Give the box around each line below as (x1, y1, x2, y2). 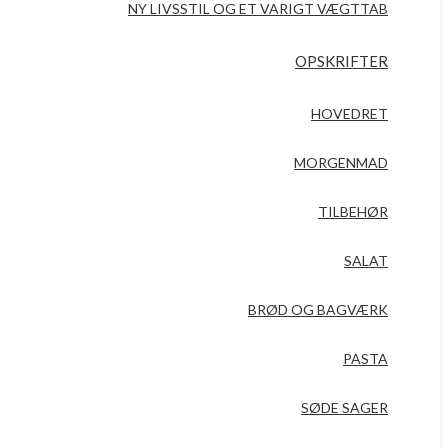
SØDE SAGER (301, 399, 388, 416)
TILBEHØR (318, 203, 388, 220)
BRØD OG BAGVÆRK (248, 301, 388, 318)
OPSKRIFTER (295, 52, 388, 70)
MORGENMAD (294, 154, 388, 171)
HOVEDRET (311, 105, 388, 122)
